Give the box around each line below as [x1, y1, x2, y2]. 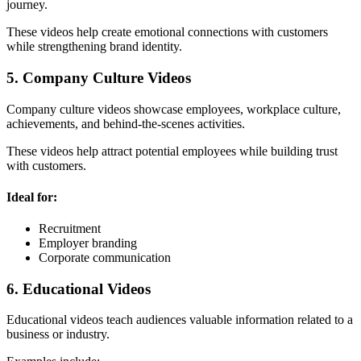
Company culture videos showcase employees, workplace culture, [6, 102, 341, 116]
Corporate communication [39, 251, 171, 265]
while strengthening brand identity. [6, 39, 182, 54]
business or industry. [6, 327, 110, 342]
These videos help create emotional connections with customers [6, 25, 328, 39]
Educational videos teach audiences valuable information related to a [6, 313, 353, 327]
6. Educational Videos [6, 280, 151, 297]
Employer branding [39, 236, 137, 251]
